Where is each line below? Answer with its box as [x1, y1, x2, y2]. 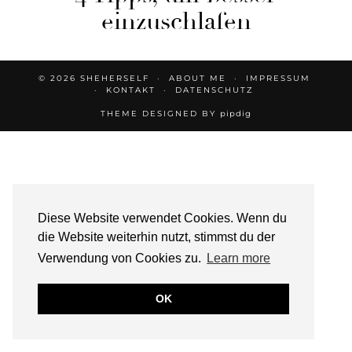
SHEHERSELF [79, 72, 149, 83]
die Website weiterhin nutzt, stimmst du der [38, 230, 275, 244]
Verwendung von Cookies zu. [38, 251, 204, 266]
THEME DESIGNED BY [101, 108, 220, 119]
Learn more [207, 251, 271, 266]
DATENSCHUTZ [175, 84, 254, 95]
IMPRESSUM [245, 72, 310, 83]
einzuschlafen [101, 5, 251, 36]
